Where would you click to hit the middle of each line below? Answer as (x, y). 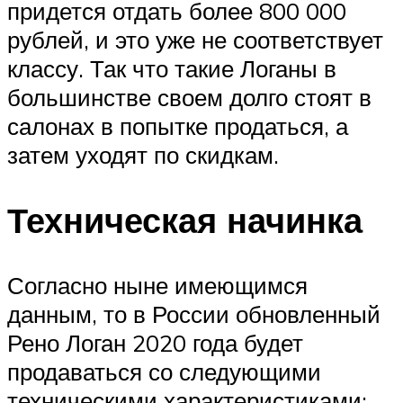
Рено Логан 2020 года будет (155, 342)
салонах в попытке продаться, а (178, 126)
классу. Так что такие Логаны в (172, 69)
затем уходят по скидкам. (143, 155)
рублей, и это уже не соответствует (195, 40)
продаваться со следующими (164, 371)
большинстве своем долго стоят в (189, 98)
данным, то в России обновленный (194, 313)
